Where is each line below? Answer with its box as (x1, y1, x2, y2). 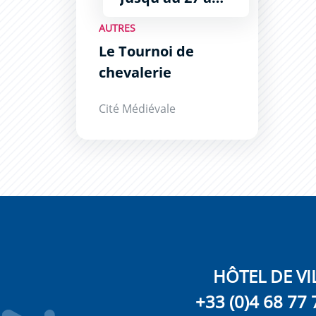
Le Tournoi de (98, 41, 194, 61)
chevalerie (98, 62, 171, 82)
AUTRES (98, 20, 135, 35)
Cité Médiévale (98, 100, 176, 116)
